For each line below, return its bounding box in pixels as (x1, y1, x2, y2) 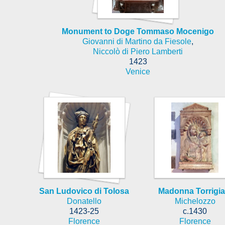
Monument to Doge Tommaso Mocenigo (62, 27, 214, 36)
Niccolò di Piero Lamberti (93, 47, 183, 56)
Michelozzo (174, 196, 215, 205)
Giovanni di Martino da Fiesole (82, 37, 191, 46)
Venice (126, 67, 150, 76)
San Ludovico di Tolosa (39, 186, 129, 195)
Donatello (67, 196, 101, 205)
